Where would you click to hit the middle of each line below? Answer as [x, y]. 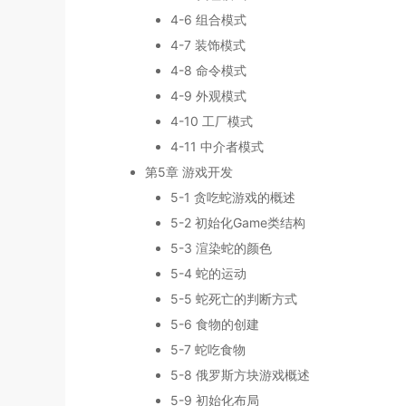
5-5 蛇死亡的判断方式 [234, 299]
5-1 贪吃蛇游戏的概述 [233, 198]
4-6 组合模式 [208, 20]
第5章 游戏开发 [189, 172]
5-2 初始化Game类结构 [238, 223]
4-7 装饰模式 [208, 45]
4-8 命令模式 [208, 71]
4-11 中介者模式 [217, 147]
